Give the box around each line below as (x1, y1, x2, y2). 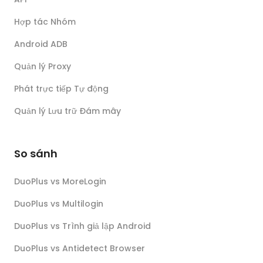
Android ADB (14, 38, 68, 50)
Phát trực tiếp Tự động (14, 83, 109, 95)
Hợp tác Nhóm (14, 16, 76, 28)
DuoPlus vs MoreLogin (14, 176, 106, 187)
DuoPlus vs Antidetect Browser (14, 242, 145, 254)
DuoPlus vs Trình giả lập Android (14, 220, 151, 232)
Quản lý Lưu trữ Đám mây (14, 105, 121, 117)
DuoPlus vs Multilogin (14, 198, 103, 210)
